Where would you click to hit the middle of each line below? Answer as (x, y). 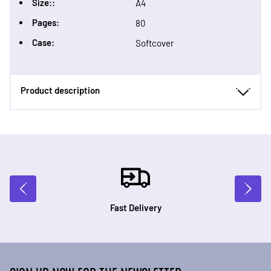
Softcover (155, 43)
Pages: (46, 22)
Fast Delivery (135, 207)
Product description (60, 90)
